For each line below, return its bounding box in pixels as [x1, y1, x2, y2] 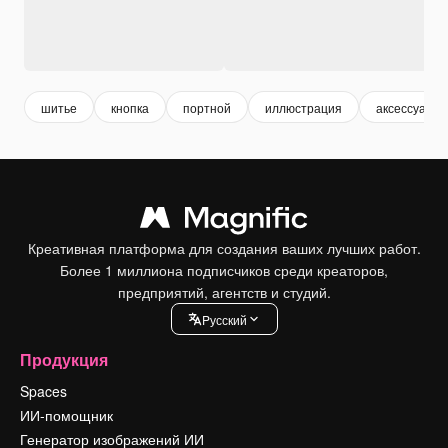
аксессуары [376, 98, 442, 116]
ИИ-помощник [20, 405, 113, 426]
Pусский [201, 310, 247, 328]
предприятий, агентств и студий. [117, 282, 331, 303]
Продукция [20, 348, 108, 372]
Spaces [20, 381, 67, 402]
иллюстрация [265, 98, 342, 116]
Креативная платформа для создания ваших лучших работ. [27, 238, 421, 259]
